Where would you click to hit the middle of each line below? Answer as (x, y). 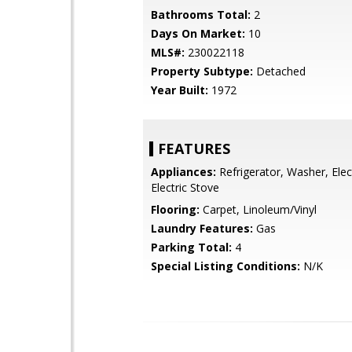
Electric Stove (185, 187)
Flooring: (175, 209)
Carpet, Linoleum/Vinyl (258, 209)
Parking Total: (191, 247)
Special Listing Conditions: (225, 266)
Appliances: (183, 172)
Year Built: (180, 90)
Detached (279, 71)
